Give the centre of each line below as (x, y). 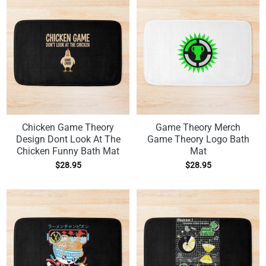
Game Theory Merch (198, 128)
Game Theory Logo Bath (198, 140)
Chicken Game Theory (68, 128)
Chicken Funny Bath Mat (68, 151)
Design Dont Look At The (68, 140)
